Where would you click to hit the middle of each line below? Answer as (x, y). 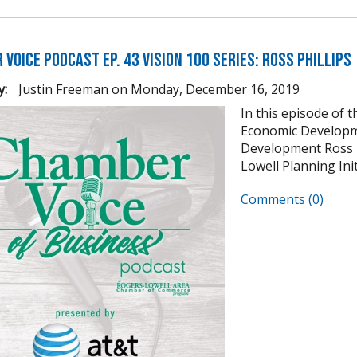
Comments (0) (282, 200)
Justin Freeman (62, 90)
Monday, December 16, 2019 (215, 90)
